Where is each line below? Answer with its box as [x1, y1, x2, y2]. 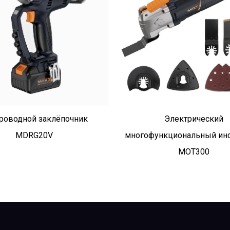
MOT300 [178, 146, 209, 157]
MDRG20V [15, 130, 53, 140]
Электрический [164, 113, 223, 124]
